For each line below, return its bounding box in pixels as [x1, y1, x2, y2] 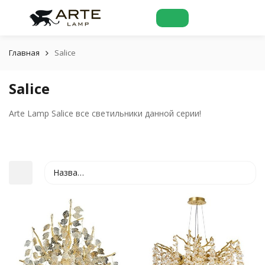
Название [53, 167, 77, 178]
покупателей [148, 229, 202, 240]
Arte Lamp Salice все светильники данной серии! [9, 108, 201, 119]
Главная [9, 47, 40, 58]
